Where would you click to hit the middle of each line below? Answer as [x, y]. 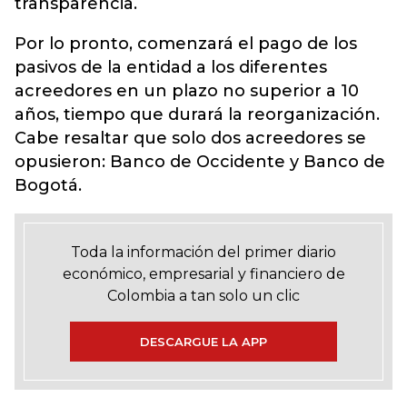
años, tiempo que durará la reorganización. [197, 114]
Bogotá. [48, 185]
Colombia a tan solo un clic [203, 296]
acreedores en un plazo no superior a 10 [187, 91]
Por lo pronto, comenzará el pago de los [186, 44]
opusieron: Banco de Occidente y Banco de [200, 162]
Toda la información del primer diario [203, 252]
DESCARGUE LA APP [203, 342]
